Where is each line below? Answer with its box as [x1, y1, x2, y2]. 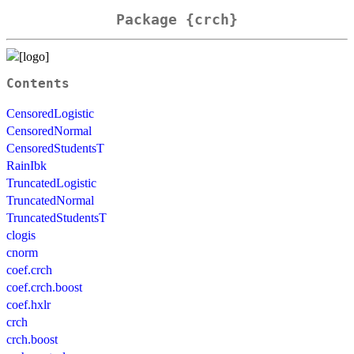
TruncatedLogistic [6, 175, 96, 190]
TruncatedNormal [6, 193, 94, 207]
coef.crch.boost [6, 280, 82, 294]
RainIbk [6, 158, 47, 172]
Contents [6, 76, 70, 91]
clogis [6, 228, 36, 242]
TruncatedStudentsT [6, 210, 107, 224]
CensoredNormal [6, 123, 92, 137]
